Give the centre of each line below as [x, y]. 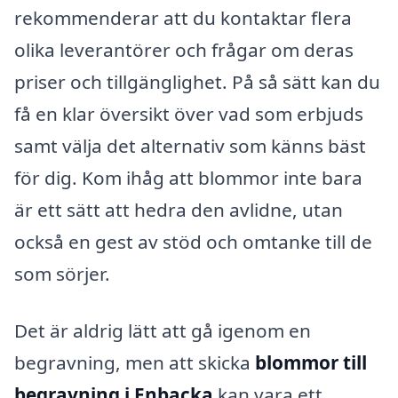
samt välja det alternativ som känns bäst [190, 145]
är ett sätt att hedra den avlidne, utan [179, 209]
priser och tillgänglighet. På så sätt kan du [197, 81]
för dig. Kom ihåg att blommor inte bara [188, 177]
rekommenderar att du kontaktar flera [183, 17]
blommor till [311, 362]
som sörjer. [62, 273]
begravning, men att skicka [135, 362]
